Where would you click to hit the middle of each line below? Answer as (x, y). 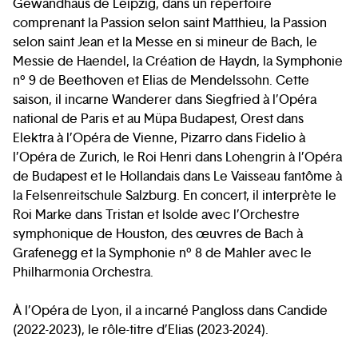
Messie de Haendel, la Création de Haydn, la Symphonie (178, 62)
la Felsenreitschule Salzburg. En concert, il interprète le (175, 196)
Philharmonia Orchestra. (83, 272)
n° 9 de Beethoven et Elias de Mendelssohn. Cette (161, 81)
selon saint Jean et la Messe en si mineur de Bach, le (165, 42)
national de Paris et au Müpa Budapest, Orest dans (158, 119)
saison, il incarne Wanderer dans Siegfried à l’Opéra (165, 100)
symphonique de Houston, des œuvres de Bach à (158, 234)
